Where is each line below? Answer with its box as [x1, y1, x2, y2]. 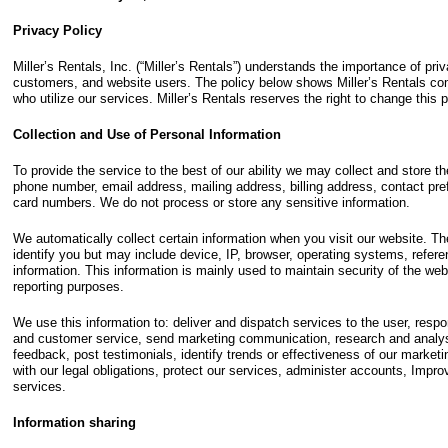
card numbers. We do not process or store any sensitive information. [13, 195, 410, 210]
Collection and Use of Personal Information [13, 127, 281, 142]
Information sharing [13, 415, 136, 430]
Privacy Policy [13, 23, 102, 38]
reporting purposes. [13, 279, 124, 294]
